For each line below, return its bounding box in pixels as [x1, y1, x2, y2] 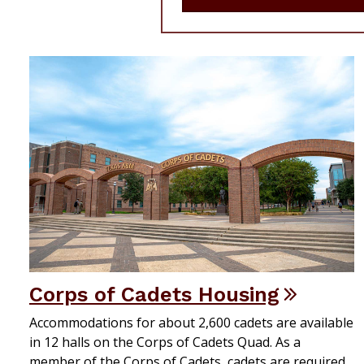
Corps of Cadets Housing [29, 282, 279, 307]
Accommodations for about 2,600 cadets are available [29, 314, 353, 332]
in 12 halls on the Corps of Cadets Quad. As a [29, 333, 301, 352]
